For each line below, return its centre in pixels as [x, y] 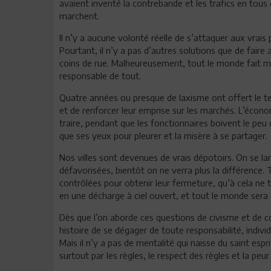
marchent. [79, 15]
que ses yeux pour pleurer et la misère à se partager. [163, 135]
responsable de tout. [100, 75]
